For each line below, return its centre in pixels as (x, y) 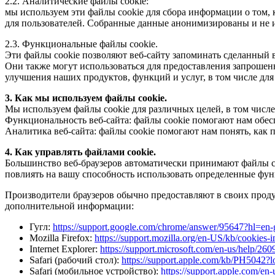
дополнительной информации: (69, 206)
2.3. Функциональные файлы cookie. (81, 44)
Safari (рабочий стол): (76, 260)
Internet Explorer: (65, 249)
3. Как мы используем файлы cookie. (86, 98)
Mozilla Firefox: (62, 238)
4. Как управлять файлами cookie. (80, 152)
